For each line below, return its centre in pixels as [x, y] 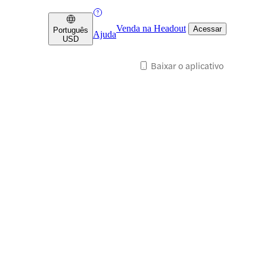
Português [71, 30]
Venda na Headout [151, 28]
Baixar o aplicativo [187, 65]
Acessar [207, 29]
